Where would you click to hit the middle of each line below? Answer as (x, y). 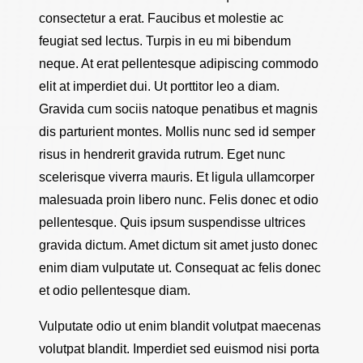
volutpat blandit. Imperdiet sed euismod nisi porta (179, 349)
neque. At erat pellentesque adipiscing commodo (179, 64)
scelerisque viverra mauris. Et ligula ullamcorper (177, 177)
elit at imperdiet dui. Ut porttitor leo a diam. (159, 86)
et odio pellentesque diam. (115, 290)
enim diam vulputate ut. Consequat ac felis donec (180, 268)
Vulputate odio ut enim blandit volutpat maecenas (180, 326)
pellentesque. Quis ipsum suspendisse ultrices (172, 222)
